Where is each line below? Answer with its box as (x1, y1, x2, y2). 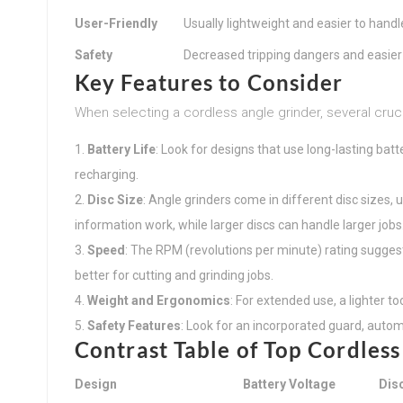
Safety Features (87, 318, 181, 333)
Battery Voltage (243, 376, 336, 391)
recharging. (75, 166, 139, 182)
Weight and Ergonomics (87, 292, 230, 308)
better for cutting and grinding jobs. (75, 267, 273, 282)
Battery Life (87, 141, 156, 157)
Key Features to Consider (75, 68, 344, 95)
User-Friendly (75, 15, 157, 31)
